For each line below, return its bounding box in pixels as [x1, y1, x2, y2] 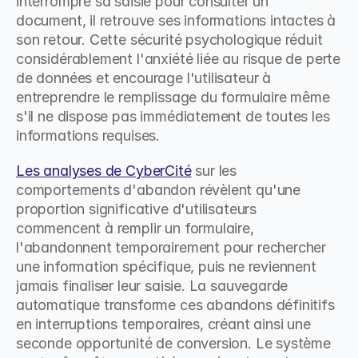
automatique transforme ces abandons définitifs [16, 296, 335, 313]
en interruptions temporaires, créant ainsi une [16, 316, 311, 332]
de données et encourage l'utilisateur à [16, 70, 271, 86]
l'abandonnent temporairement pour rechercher [16, 239, 327, 256]
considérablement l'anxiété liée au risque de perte [16, 50, 341, 67]
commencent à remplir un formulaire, [16, 220, 254, 237]
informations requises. [16, 127, 161, 144]
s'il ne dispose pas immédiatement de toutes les [16, 108, 330, 125]
